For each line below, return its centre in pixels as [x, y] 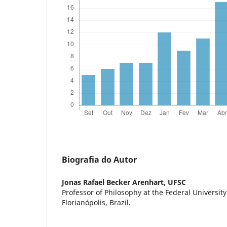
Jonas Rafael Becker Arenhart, [115, 182]
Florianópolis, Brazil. [96, 202]
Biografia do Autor [99, 159]
